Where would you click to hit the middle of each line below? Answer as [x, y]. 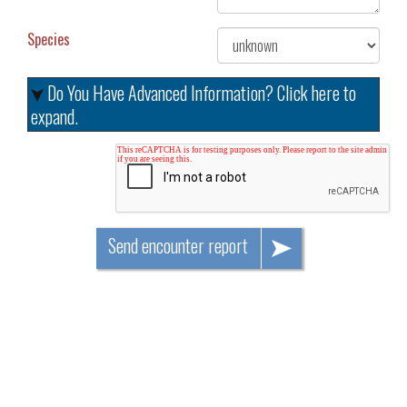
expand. [55, 117]
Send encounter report [180, 246]
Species [49, 40]
